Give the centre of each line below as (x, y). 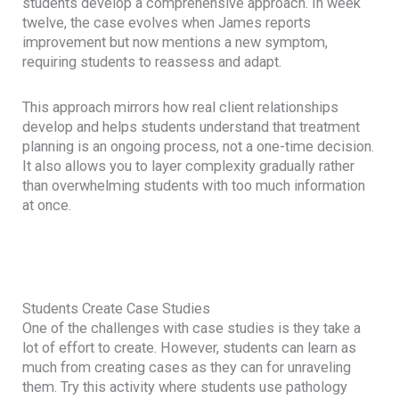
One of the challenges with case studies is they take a (192, 329)
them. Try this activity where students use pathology (185, 387)
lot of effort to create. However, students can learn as (190, 348)
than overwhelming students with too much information (194, 185)
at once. (47, 205)
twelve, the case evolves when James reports (167, 22)
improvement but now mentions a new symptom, (175, 42)
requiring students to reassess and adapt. (152, 61)
